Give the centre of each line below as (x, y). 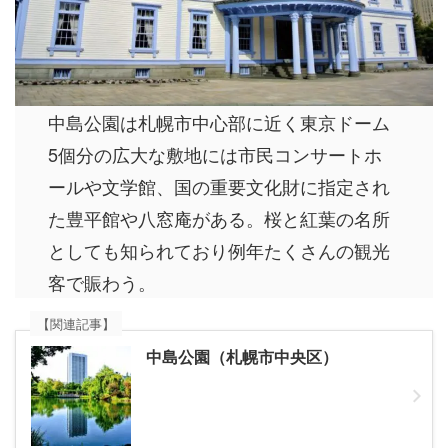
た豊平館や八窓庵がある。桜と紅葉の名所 (219, 218)
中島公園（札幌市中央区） (242, 358)
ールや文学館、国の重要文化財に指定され (219, 186)
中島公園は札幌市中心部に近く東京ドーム (219, 122)
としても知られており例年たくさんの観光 (219, 250)
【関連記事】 (76, 324)
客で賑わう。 (102, 282)
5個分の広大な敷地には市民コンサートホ (215, 154)
